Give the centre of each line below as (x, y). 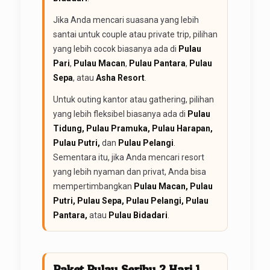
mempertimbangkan (93, 186)
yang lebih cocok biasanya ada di (115, 49)
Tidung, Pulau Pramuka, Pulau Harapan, (133, 128)
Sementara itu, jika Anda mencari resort (128, 157)
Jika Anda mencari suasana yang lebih (126, 20)
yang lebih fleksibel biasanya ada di (120, 114)
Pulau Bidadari (138, 215)
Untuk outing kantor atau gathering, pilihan (133, 99)
